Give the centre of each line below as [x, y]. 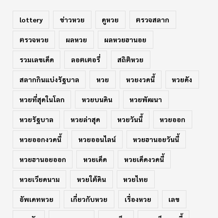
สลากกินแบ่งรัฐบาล [49, 79]
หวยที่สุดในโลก [42, 99]
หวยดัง [182, 79]
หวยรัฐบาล [36, 119]
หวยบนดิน [97, 99]
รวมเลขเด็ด [36, 59]
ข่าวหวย [72, 19]
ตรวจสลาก [153, 19]
